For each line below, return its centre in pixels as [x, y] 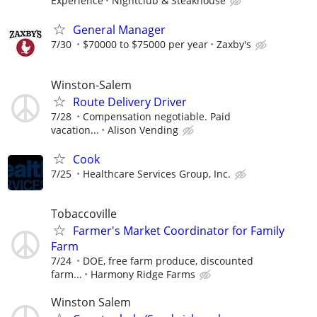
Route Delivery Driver [130, 102]
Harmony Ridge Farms [143, 274]
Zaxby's [234, 45]
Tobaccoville [84, 213]
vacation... [75, 129]
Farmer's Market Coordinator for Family [179, 230]
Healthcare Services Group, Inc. [157, 173]
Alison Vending [143, 129]
